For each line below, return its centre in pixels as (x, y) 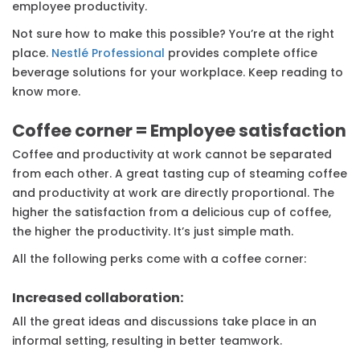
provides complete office (241, 53)
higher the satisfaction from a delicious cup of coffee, (172, 213)
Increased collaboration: (98, 298)
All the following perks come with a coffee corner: (159, 259)
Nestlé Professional (108, 53)
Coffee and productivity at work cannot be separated (172, 155)
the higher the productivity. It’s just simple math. (153, 232)
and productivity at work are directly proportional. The (173, 193)
